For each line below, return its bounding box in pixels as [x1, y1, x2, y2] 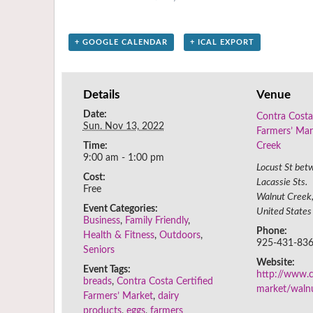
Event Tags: [82, 265, 131, 275]
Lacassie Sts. [256, 177, 308, 188]
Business [82, 216, 120, 226]
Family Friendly [124, 216, 188, 226]
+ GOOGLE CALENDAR [75, 38, 168, 47]
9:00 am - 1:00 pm [82, 153, 164, 163]
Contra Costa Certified [116, 277, 213, 287]
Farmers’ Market [82, 291, 153, 302]
